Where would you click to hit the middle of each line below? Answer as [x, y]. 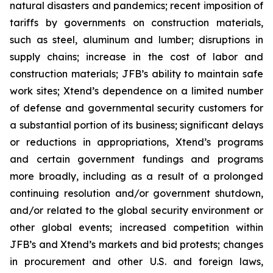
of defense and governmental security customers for [136, 108]
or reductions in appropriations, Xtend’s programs [136, 142]
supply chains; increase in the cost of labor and [136, 57]
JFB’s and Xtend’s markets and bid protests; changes [136, 244]
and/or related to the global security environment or [136, 210]
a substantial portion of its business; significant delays [136, 125]
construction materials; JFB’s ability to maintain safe [136, 74]
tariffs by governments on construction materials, [136, 23]
